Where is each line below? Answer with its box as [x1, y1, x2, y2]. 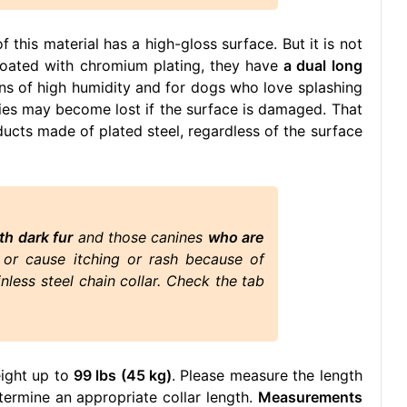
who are [207, 228, 265, 247]
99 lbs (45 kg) [73, 366, 173, 385]
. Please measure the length [172, 366, 362, 385]
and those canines [73, 228, 208, 247]
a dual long [283, 56, 362, 75]
